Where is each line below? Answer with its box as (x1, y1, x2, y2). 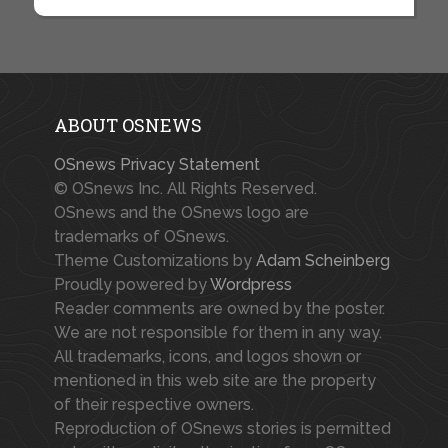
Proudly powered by (53, 275, 210, 294)
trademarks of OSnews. (53, 227, 229, 246)
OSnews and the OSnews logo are (53, 203, 309, 222)
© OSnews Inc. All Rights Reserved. (53, 179, 317, 198)
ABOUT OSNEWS (53, 113, 202, 137)
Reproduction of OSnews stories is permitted (53, 419, 391, 438)
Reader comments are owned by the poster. (53, 299, 385, 318)
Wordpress (209, 275, 292, 294)
